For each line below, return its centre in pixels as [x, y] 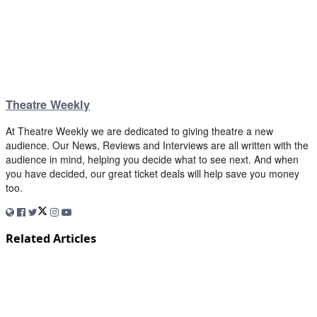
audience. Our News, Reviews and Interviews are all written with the [157, 145]
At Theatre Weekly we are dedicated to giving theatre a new [139, 131]
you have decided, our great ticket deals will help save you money [152, 174]
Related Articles [51, 238]
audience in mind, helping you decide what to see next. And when [152, 160]
